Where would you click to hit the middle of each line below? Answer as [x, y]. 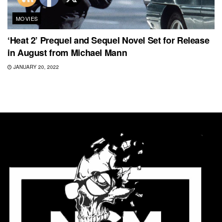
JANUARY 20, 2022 [35, 67]
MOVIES [27, 18]
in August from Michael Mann [67, 52]
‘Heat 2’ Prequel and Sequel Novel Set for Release [109, 40]
